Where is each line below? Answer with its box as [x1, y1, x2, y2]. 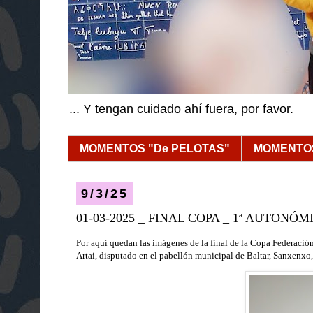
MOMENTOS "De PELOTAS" [80, 142, 230, 154]
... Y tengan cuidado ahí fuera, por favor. [69, 102, 293, 116]
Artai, [76, 249, 99, 261]
